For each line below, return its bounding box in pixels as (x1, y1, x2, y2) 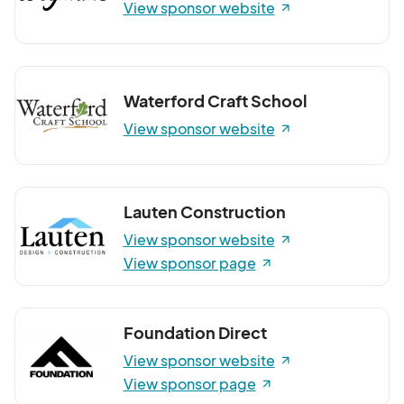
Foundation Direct (123, 321, 267, 343)
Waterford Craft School (123, 89, 308, 111)
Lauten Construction (123, 200, 286, 222)
